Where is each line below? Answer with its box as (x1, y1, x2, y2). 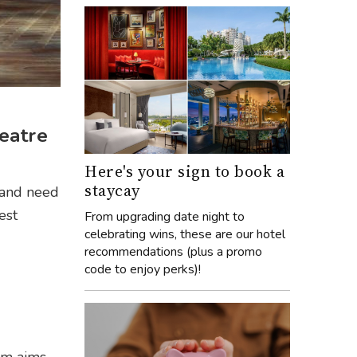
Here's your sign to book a (84, 159, 284, 182)
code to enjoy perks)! (84, 260, 201, 278)
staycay (84, 178, 140, 202)
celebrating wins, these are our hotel (84, 225, 285, 243)
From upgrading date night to (84, 207, 245, 226)
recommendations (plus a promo (84, 242, 262, 261)
